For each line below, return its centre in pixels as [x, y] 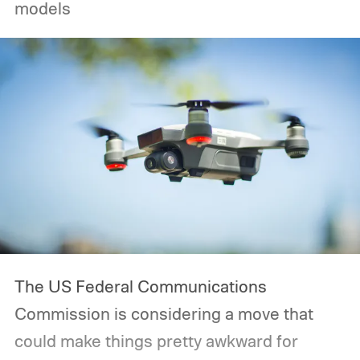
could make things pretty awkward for [156, 341]
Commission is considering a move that [164, 314]
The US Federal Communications [140, 286]
